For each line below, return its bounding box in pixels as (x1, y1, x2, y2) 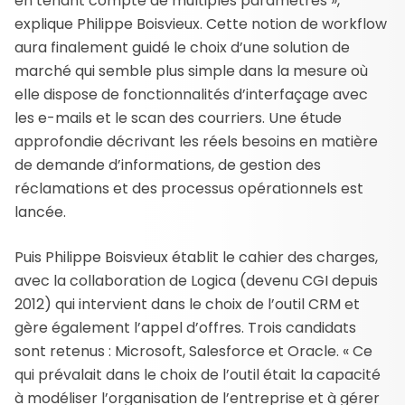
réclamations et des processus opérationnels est (14, 177, 363, 199)
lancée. (14, 201, 66, 222)
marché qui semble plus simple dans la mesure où (14, 60, 368, 81)
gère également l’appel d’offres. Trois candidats (14, 316, 356, 338)
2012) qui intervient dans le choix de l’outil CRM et (14, 293, 360, 315)
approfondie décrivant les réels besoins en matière (14, 130, 378, 152)
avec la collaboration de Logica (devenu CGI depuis (14, 269, 378, 291)
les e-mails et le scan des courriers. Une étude (14, 107, 342, 128)
